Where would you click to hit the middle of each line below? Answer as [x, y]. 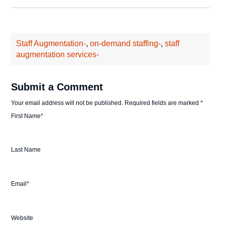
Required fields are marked [162, 103]
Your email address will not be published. [67, 103]
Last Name [26, 150]
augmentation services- [58, 54]
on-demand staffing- [126, 43]
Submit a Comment [57, 87]
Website [22, 218]
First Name [26, 116]
